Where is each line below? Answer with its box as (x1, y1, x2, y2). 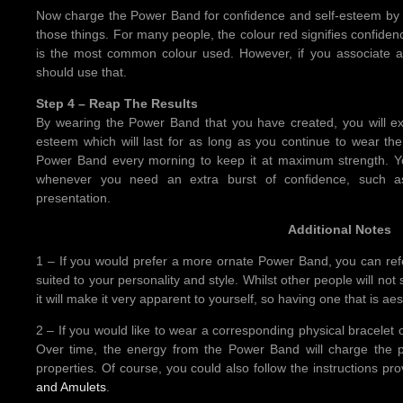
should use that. (36, 64, 127, 79)
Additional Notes (287, 221, 391, 237)
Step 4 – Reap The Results (36, 95, 198, 111)
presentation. (36, 190, 111, 205)
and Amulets (36, 379, 106, 394)
